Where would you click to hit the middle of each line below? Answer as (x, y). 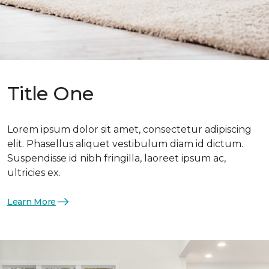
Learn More (32, 201)
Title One (50, 94)
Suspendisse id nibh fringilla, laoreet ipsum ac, (116, 159)
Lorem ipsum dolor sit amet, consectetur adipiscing (129, 130)
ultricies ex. (34, 173)
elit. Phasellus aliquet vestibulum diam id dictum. (125, 144)
